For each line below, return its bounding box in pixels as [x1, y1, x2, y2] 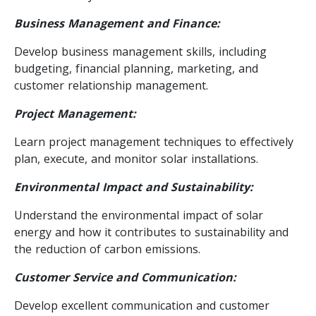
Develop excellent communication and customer [14, 297, 269, 313]
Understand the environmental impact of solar [14, 207, 263, 223]
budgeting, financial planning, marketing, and [14, 60, 258, 76]
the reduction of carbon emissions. [14, 241, 200, 257]
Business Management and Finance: [14, 15, 220, 31]
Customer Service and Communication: [14, 269, 236, 285]
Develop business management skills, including [14, 43, 267, 59]
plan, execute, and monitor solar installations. [14, 150, 258, 166]
